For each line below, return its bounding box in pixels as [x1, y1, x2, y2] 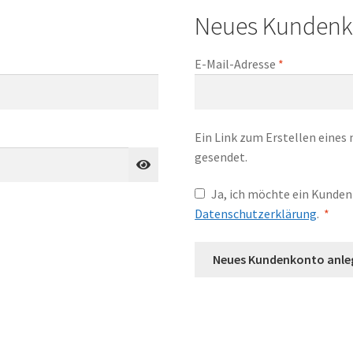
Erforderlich [283, 55, 349, 72]
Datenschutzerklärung [195, 206, 318, 222]
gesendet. [195, 148, 248, 165]
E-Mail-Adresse [195, 56, 279, 72]
